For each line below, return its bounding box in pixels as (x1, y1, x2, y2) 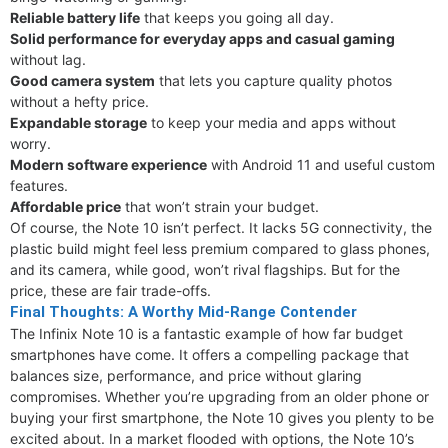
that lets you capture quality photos (155, 72, 392, 89)
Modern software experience (10, 156, 207, 173)
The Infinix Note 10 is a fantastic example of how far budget (10, 325, 403, 342)
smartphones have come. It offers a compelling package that (10, 346, 409, 363)
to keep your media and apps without (147, 114, 396, 131)
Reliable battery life (10, 9, 140, 26)
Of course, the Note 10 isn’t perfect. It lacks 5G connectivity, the (10, 219, 432, 236)
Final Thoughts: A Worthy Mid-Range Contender (10, 303, 357, 321)
